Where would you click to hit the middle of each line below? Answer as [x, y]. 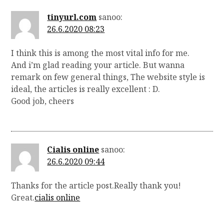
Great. [23, 198]
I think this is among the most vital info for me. [100, 53]
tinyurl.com [72, 17]
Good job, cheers [43, 101]
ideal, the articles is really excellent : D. [86, 89]
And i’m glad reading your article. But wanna [98, 65]
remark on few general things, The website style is [108, 77]
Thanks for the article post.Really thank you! [96, 186]
